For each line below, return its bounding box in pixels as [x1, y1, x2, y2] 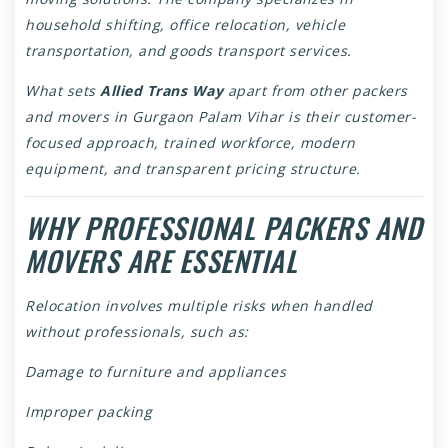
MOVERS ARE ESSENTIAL [25, 240, 297, 282]
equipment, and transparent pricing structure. [25, 159, 361, 179]
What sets [25, 81, 100, 101]
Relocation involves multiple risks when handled [25, 296, 373, 316]
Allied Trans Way [100, 81, 223, 101]
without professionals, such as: [25, 322, 249, 342]
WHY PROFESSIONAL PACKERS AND [25, 207, 422, 249]
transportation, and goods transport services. [25, 41, 352, 61]
